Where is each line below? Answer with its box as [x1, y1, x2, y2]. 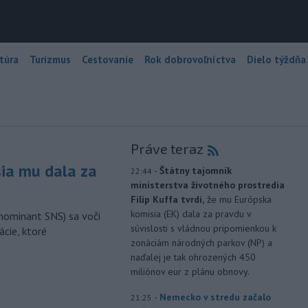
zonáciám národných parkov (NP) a [130, 236, 272, 249]
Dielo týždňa [247, 52, 306, 66]
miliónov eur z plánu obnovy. [130, 265, 250, 278]
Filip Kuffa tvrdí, [130, 192, 204, 206]
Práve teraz [130, 140, 203, 157]
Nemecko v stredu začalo [159, 290, 271, 303]
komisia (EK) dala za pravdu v [130, 207, 251, 220]
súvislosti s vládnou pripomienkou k [130, 221, 276, 234]
